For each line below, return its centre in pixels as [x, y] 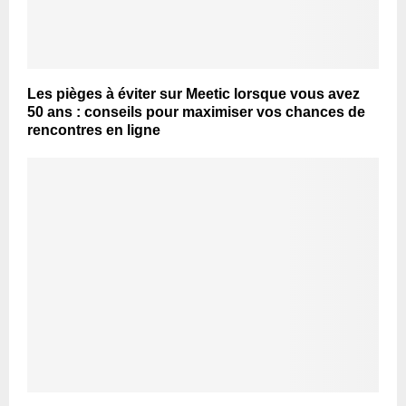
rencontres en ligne [94, 130]
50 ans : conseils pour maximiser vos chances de [196, 112]
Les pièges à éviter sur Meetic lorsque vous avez [193, 94]
